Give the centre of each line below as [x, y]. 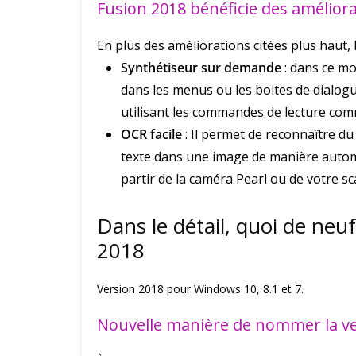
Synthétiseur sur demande [201, 68]
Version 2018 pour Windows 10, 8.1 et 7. [200, 289]
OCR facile [151, 135]
